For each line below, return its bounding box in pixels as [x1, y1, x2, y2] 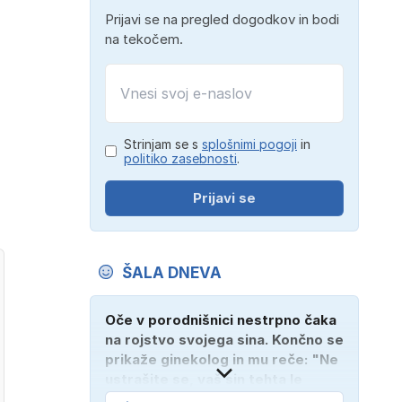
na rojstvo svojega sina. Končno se [105, 330, 344, 348]
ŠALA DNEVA [122, 263, 222, 282]
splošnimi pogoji [202, 135, 297, 152]
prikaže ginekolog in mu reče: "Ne [105, 350, 338, 368]
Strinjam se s [124, 135, 202, 152]
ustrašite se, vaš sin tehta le [105, 370, 302, 388]
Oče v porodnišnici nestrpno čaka [105, 310, 336, 328]
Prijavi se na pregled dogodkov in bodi [105, 10, 339, 28]
